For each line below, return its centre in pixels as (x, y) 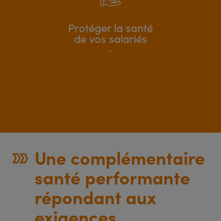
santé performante (112, 177)
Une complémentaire (120, 157)
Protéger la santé (110, 28)
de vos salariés (110, 38)
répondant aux (95, 197)
